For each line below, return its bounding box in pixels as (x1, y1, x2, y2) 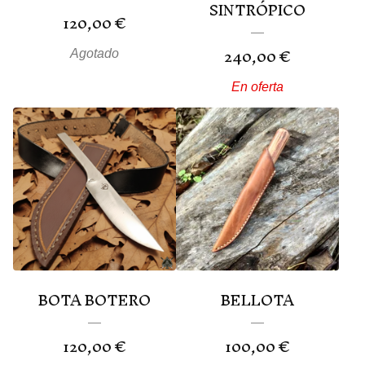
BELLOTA (221, 283, 294, 317)
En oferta (231, 79, 284, 94)
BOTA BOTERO (38, 283, 151, 317)
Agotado (70, 46, 119, 60)
